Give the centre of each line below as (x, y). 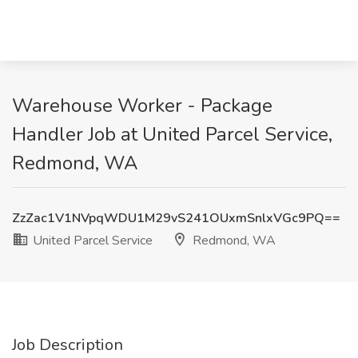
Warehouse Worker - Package (142, 105)
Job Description (68, 345)
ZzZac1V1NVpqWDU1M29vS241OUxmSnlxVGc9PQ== (176, 218)
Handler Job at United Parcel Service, (172, 134)
